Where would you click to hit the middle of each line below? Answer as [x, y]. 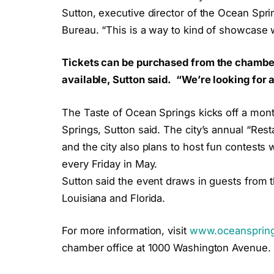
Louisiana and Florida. [114, 198]
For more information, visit [126, 231]
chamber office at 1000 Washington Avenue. [166, 248]
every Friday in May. [110, 164]
